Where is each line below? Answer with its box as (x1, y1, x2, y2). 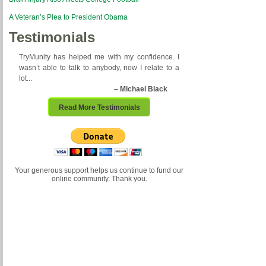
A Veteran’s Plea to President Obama (9, 13, 128, 21)
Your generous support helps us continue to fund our (15, 166, 183, 175)
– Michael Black (114, 85, 167, 93)
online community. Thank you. (51, 175, 147, 183)
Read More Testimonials (58, 103, 140, 112)
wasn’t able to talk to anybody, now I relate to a (19, 64, 179, 72)
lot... (19, 74, 32, 83)
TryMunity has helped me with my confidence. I (19, 53, 179, 61)
